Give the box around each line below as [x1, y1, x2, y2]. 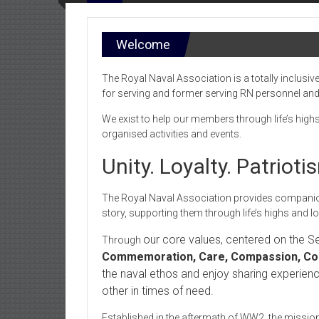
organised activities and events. [102, 128, 241, 140]
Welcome [116, 37, 170, 53]
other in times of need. [102, 284, 214, 298]
